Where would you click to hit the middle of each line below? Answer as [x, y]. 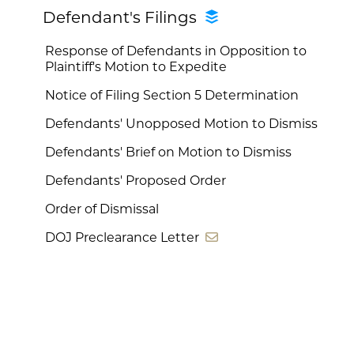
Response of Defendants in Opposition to [176, 53]
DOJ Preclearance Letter [126, 239]
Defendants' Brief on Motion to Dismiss [169, 154]
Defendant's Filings [124, 19]
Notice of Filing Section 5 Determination [172, 97]
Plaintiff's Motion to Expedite [136, 68]
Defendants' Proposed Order [136, 182]
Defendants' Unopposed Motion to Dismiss [182, 125]
